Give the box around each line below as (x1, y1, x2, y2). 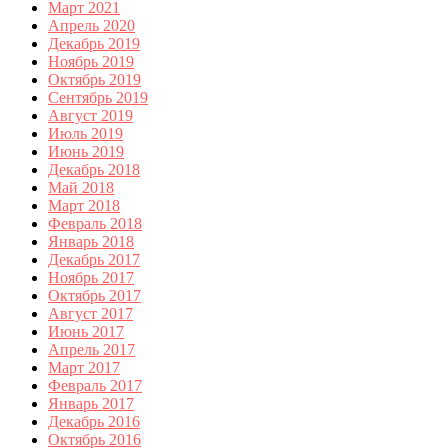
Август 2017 (48, 304, 133, 322)
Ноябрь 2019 (48, 52, 134, 70)
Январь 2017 (48, 394, 134, 412)
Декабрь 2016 (48, 412, 140, 430)
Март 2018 (48, 196, 120, 214)
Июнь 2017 (48, 322, 124, 340)
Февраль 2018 (48, 214, 142, 232)
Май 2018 (48, 178, 114, 196)
